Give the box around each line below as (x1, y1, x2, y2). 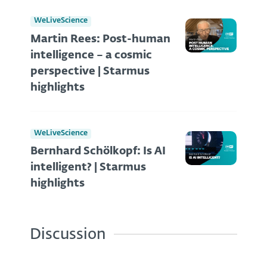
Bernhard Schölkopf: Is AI (30, 146, 166, 157)
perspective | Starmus (30, 66, 150, 77)
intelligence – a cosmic (30, 49, 152, 61)
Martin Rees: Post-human (30, 33, 170, 45)
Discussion (30, 227, 105, 243)
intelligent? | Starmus (30, 162, 146, 173)
